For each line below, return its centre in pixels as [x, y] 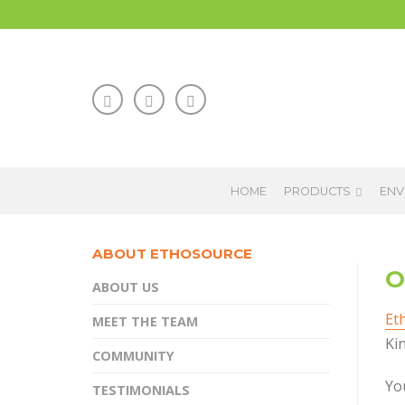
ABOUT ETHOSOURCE [172, 254]
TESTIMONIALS [141, 390]
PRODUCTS [317, 191]
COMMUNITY [133, 355]
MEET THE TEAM [145, 321]
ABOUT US [126, 287]
